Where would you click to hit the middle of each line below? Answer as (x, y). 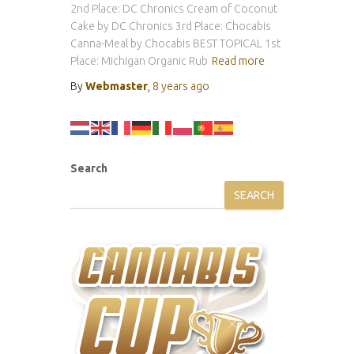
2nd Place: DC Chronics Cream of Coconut (174, 9)
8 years (170, 87)
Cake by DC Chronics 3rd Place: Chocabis (171, 26)
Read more (238, 61)
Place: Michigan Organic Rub (139, 61)
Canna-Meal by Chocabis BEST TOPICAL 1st (175, 44)
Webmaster (117, 87)
